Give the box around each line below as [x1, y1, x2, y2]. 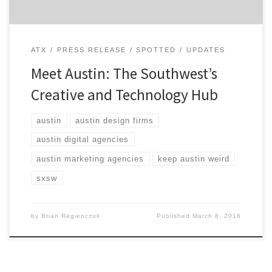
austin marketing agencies [36, 154, 144, 163]
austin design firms [75, 115, 154, 125]
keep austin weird [158, 154, 230, 163]
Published [157, 212, 193, 220]
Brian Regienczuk [41, 212, 100, 220]
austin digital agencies [36, 135, 129, 144]
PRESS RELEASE [56, 46, 126, 53]
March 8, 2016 [192, 212, 242, 220]
